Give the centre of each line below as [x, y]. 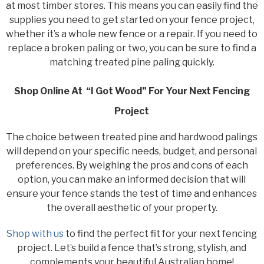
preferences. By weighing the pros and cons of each [132, 165]
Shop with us [35, 233]
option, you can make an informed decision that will [132, 179]
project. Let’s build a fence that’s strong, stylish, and [132, 247]
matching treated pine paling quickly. [132, 62]
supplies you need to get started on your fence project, [132, 19]
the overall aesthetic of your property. [132, 207]
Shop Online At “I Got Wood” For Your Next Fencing [132, 91]
